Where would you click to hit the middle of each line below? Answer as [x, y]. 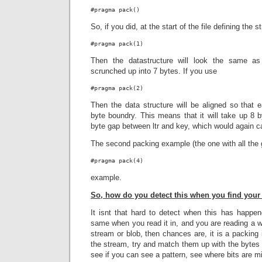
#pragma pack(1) [117, 44]
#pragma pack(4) [117, 161]
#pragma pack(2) [117, 88]
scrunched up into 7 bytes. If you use [154, 71]
